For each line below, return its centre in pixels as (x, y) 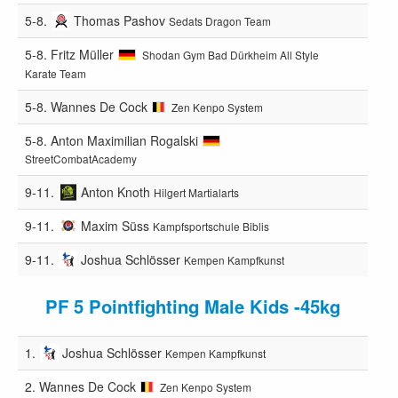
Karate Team (56, 73)
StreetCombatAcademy (81, 158)
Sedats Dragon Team (220, 20)
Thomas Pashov (120, 20)
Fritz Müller (82, 54)
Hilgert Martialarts (197, 192)
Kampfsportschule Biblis (211, 226)
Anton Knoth (116, 191)
